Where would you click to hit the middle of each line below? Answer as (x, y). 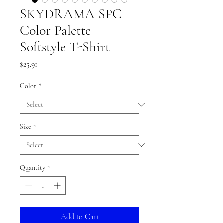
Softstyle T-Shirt (65, 47)
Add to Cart (80, 217)
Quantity (33, 167)
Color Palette (55, 30)
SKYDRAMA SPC (71, 14)
